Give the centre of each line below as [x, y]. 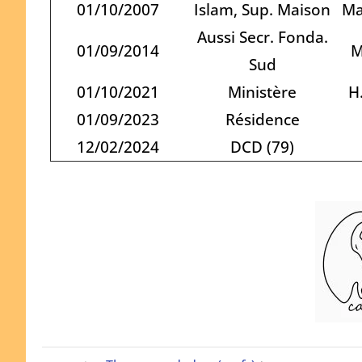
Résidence [262, 119]
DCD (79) [262, 146]
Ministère [262, 91]
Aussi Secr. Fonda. [262, 36]
